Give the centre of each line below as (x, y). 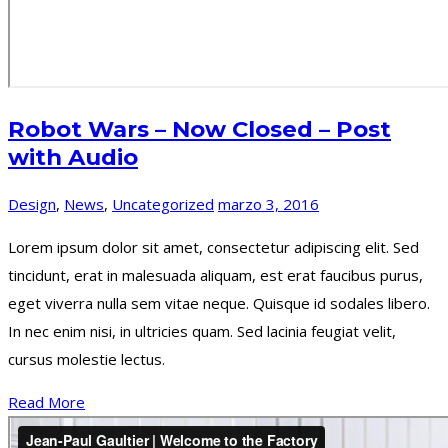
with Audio (73, 157)
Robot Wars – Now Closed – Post (199, 129)
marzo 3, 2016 (268, 203)
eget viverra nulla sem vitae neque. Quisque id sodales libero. (219, 302)
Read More (46, 401)
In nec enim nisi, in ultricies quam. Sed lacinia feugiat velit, (202, 330)
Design (32, 203)
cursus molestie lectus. (86, 358)
